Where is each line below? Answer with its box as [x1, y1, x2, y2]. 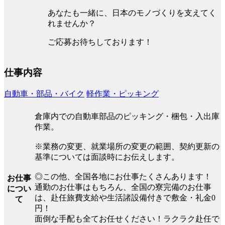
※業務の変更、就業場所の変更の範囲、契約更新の [35, 142, 219, 151]
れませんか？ [48, 19, 96, 28]
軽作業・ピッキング [86, 89, 159, 98]
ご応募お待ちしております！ [48, 37, 152, 46]
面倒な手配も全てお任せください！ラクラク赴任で [35, 214, 219, 223]
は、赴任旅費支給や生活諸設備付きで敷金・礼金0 [35, 193, 215, 202]
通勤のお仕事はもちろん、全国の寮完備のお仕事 [35, 182, 211, 191]
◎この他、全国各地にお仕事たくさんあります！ [35, 172, 211, 181]
